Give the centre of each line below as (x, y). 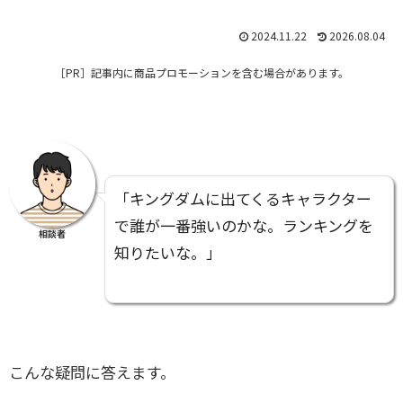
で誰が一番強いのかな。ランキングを (244, 225)
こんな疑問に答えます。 (92, 372)
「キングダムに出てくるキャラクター (243, 198)
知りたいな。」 (168, 252)
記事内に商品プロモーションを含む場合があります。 (219, 73)
